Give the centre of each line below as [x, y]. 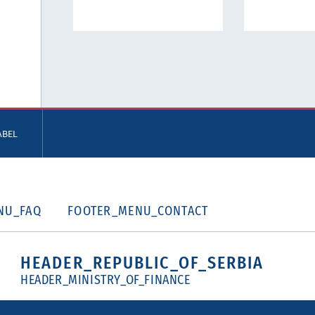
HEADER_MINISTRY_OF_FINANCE [105, 280]
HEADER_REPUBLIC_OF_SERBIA [142, 263]
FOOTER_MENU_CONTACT [138, 211]
